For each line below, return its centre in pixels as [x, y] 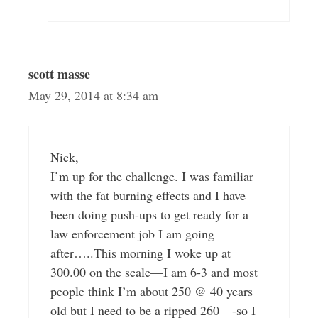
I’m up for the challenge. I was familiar [152, 176]
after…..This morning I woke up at [140, 253]
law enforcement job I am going [132, 234]
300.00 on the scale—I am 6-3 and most [154, 272]
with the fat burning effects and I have [148, 195]
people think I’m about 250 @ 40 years [151, 291]
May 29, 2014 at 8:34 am [93, 95]
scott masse [59, 74]
